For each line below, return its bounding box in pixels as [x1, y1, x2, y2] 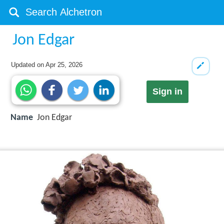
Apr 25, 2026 [45, 61, 83, 68]
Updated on [11, 61, 46, 68]
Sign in [152, 86, 182, 97]
